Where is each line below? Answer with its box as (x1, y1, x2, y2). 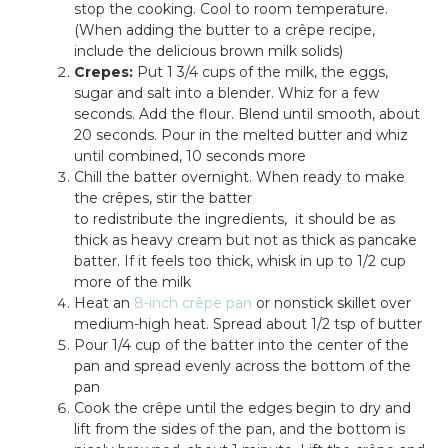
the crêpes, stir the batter (74, 188, 252, 207)
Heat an (74, 293, 134, 312)
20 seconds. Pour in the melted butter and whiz (74, 125, 408, 144)
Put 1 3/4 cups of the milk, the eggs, (133, 62, 388, 81)
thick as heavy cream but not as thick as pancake (74, 230, 417, 249)
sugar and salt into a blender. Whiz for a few (74, 83, 379, 102)
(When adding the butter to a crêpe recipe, (74, 20, 375, 39)
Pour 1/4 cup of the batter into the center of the (74, 335, 409, 354)
